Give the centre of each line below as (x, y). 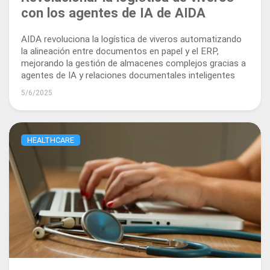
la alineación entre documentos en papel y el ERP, (120, 51)
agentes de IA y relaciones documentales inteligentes (128, 75)
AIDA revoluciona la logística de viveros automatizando (131, 39)
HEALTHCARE (51, 140)
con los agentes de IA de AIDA (113, 12)
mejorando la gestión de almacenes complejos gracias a (133, 63)
